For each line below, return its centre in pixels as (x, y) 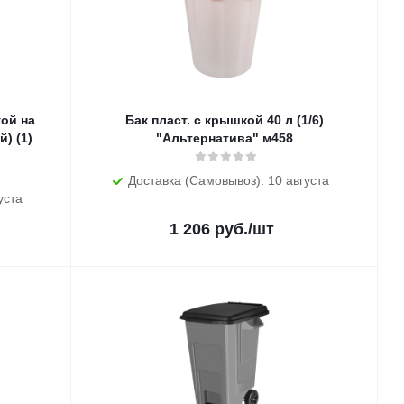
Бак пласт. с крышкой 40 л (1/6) (225, 120)
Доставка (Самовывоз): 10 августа (228, 180)
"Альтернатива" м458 (225, 138)
